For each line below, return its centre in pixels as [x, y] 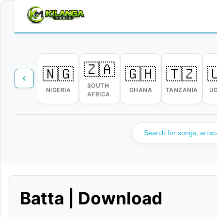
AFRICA [99, 94]
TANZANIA [182, 90]
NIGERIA [58, 90]
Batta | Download [91, 198]
